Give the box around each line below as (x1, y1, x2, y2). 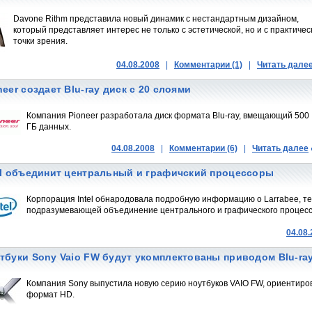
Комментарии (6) (169, 143, 237, 153)
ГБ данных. (26, 122, 71, 132)
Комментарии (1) (174, 60, 242, 70)
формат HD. (26, 290, 75, 299)
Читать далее (252, 143, 309, 153)
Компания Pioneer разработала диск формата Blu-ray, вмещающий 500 (26, 111, 309, 120)
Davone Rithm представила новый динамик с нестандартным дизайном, (13, 14, 299, 24)
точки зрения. (13, 36, 68, 46)
